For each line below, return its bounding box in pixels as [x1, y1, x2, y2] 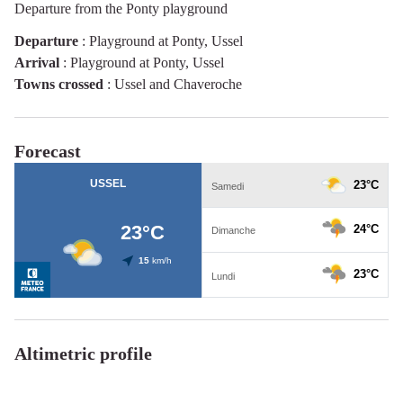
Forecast [14, 140, 81, 161]
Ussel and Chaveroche [114, 76, 242, 92]
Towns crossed [14, 76, 103, 92]
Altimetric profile [14, 343, 152, 363]
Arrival [14, 54, 59, 70]
